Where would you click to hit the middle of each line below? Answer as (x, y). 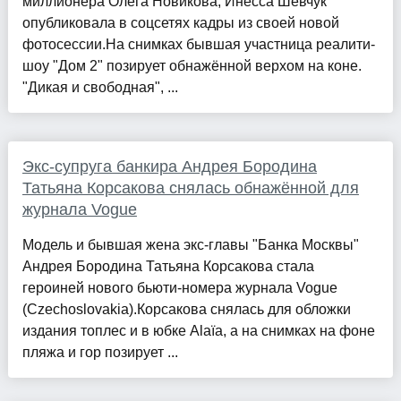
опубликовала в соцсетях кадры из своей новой (180, 23)
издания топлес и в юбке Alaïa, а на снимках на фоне (198, 331)
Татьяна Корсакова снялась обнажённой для (190, 188)
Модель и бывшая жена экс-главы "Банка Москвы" (190, 245)
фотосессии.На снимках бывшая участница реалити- (198, 45)
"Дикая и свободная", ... (100, 88)
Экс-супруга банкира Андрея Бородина (169, 167)
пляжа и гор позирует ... (100, 353)
